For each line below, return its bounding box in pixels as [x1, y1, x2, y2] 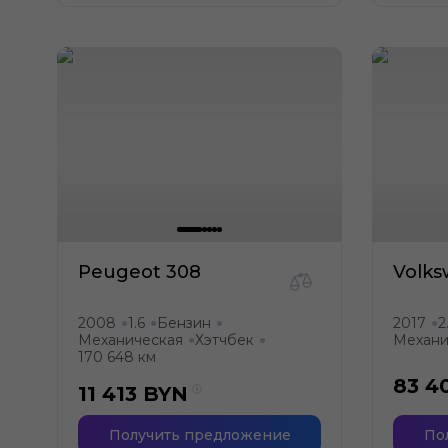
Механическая [78, 331, 183, 349]
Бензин [157, 314, 211, 332]
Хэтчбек [195, 331, 254, 349]
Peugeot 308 [78, 261, 201, 283]
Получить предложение [108, 426, 291, 444]
